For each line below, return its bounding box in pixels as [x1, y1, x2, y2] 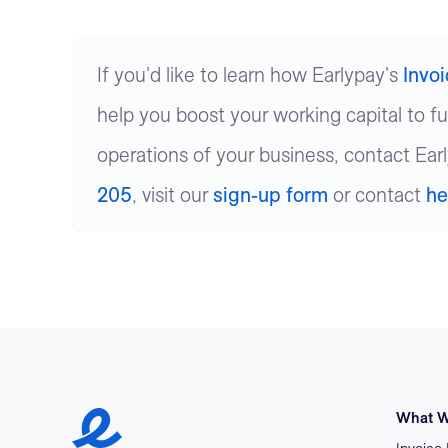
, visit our [132, 184, 208, 206]
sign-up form [213, 184, 328, 206]
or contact [328, 184, 421, 206]
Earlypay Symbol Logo [71, 407, 269, 429]
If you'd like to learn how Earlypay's [97, 64, 398, 86]
